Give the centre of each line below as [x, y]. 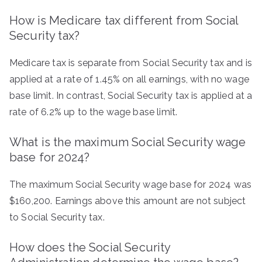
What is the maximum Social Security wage [128, 142]
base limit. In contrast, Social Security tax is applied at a [131, 96]
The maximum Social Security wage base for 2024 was [131, 185]
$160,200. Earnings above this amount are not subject [128, 201]
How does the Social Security [90, 247]
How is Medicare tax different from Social [124, 20]
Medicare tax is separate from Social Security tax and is [131, 63]
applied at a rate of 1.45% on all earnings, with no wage [129, 79]
